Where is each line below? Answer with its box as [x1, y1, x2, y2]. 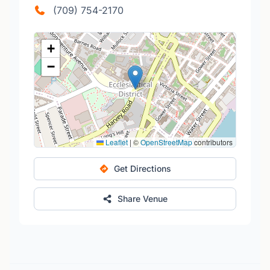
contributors [192, 137, 233, 147]
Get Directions [114, 163, 172, 174]
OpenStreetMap [140, 137, 192, 147]
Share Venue [118, 193, 168, 204]
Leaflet [104, 137, 128, 147]
